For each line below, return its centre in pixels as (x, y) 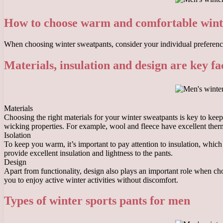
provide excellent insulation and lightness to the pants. (88, 153)
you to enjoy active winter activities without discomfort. (91, 180)
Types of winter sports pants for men (97, 201)
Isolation (17, 135)
